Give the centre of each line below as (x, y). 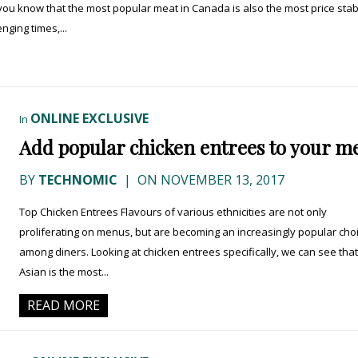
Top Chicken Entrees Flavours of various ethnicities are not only (173, 212)
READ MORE (64, 306)
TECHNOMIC (78, 180)
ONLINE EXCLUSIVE (89, 119)
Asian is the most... (64, 272)
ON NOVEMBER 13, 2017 (209, 180)
